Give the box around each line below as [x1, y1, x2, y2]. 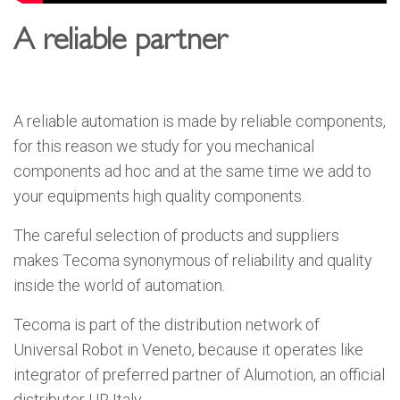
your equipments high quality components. [13, 186, 304, 205]
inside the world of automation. [13, 275, 225, 295]
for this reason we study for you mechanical [13, 136, 314, 155]
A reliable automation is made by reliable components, [13, 111, 386, 130]
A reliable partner [13, 27, 370, 59]
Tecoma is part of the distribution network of [13, 314, 320, 334]
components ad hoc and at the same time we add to [13, 161, 371, 180]
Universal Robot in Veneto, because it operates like [13, 339, 363, 359]
